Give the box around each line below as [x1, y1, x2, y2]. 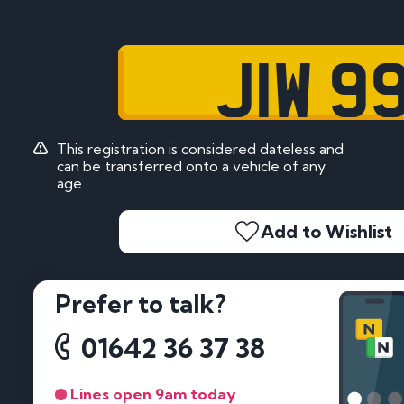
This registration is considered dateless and [56, 139, 344, 158]
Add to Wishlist [261, 220, 392, 243]
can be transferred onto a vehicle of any [56, 156, 326, 175]
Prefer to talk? [55, 289, 226, 320]
